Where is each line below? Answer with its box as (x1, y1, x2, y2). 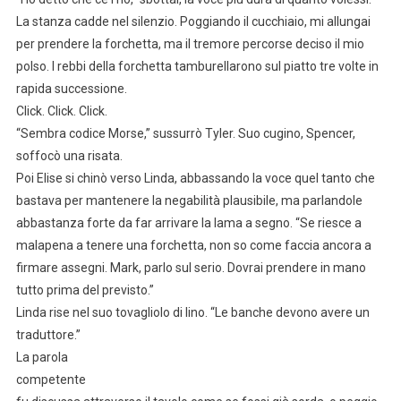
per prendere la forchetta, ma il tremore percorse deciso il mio (15, 36, 364, 51)
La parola (15, 349, 68, 364)
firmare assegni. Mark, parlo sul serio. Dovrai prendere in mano (15, 260, 366, 275)
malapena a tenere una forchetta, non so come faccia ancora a (15, 237, 371, 252)
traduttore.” (15, 327, 81, 342)
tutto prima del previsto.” (15, 282, 154, 297)
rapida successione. (15, 81, 127, 96)
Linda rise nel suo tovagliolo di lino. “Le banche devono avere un (15, 304, 370, 320)
